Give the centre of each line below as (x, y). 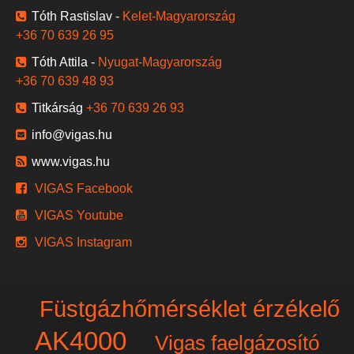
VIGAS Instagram (83, 242)
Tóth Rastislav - (77, 16)
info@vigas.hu (72, 134)
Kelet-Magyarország (179, 16)
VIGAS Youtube (79, 215)
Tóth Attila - (65, 62)
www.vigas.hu (71, 161)
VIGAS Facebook (84, 188)
